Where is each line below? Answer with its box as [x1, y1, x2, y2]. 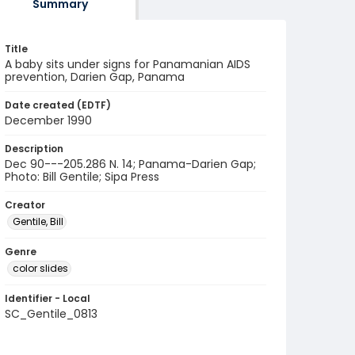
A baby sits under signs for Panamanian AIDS [5, 56, 250, 72]
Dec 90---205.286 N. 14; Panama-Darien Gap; [5, 156, 256, 172]
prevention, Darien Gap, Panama [5, 69, 185, 85]
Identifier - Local [5, 292, 90, 305]
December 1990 [5, 113, 92, 128]
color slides [13, 261, 68, 275]
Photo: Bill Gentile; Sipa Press [5, 169, 159, 185]
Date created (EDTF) [5, 98, 111, 112]
